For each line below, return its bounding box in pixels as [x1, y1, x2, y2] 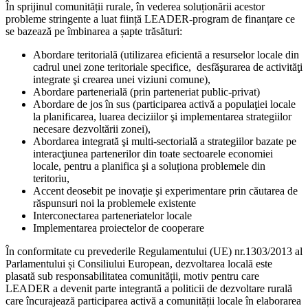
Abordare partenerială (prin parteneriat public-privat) [33, 86, 260, 98]
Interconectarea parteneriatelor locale [33, 210, 192, 222]
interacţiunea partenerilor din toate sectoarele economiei [33, 148, 273, 160]
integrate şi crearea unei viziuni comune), [33, 74, 210, 86]
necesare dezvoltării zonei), [33, 123, 151, 135]
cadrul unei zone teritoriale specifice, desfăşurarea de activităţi [33, 61, 302, 74]
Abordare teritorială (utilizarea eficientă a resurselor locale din [33, 49, 299, 61]
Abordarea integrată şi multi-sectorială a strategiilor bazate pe [33, 135, 296, 148]
